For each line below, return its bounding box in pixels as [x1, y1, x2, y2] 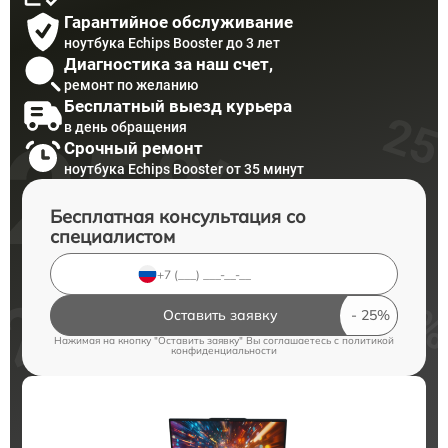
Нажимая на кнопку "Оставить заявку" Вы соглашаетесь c [54, 334, 342, 347]
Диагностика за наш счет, [64, 53, 273, 74]
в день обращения [64, 118, 187, 135]
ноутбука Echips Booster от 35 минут [64, 160, 304, 177]
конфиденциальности [171, 344, 277, 357]
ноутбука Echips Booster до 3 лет [64, 34, 280, 51]
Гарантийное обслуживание [64, 11, 293, 32]
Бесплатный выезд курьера [64, 95, 292, 116]
